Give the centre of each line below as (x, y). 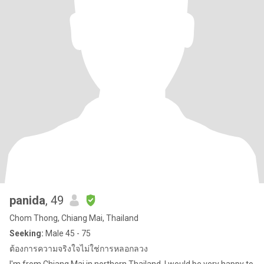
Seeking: (27, 233)
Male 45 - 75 (67, 233)
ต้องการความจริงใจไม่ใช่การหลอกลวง (79, 249)
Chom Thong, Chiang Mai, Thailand (74, 218)
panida (27, 200)
